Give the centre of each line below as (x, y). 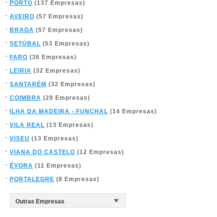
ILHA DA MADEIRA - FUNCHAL (59, 111)
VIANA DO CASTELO (42, 152)
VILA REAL (27, 125)
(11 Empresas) (57, 166)
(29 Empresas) (66, 98)
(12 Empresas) (100, 152)
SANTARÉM (28, 84)
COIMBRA (25, 98)
